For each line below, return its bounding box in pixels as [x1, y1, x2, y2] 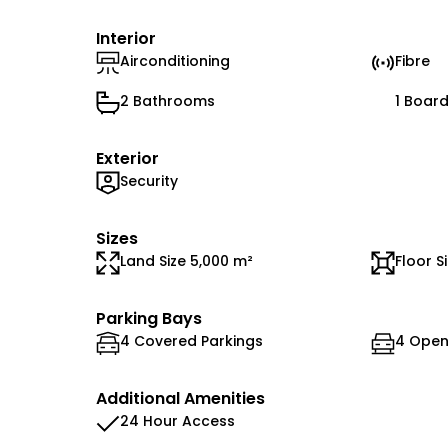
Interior [96, 27, 156, 50]
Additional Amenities [96, 387, 265, 410]
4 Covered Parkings [120, 331, 263, 351]
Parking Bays [96, 307, 202, 330]
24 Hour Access [120, 411, 235, 431]
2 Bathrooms [120, 91, 215, 111]
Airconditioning [120, 51, 230, 71]
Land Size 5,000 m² [120, 251, 253, 271]
